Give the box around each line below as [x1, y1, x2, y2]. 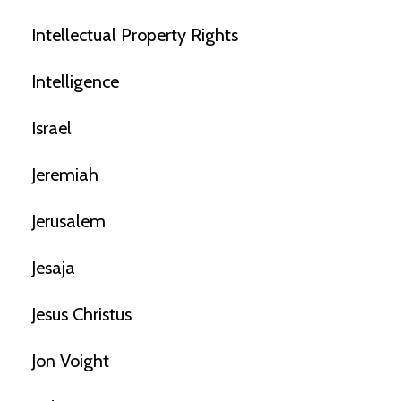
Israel [31, 116, 72, 139]
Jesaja [31, 256, 75, 278]
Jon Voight [31, 349, 109, 371]
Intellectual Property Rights [31, 23, 238, 46]
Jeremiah [31, 163, 98, 185]
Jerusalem [31, 209, 106, 232]
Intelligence [31, 70, 119, 92]
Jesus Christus [31, 303, 132, 325]
